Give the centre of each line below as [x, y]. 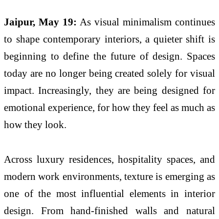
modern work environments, [64, 176]
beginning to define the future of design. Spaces [109, 56]
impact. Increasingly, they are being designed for [109, 90]
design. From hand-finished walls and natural [109, 211]
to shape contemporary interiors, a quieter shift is [109, 39]
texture [139, 176]
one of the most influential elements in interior [109, 194]
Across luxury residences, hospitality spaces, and [109, 159]
